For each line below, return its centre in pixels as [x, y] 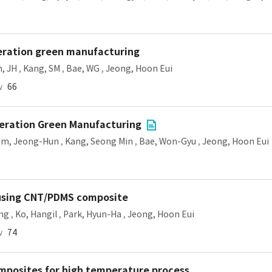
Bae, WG [83, 69]
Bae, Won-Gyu [168, 141]
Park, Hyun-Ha [92, 214]
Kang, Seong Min [99, 141]
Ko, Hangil [36, 214]
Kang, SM [42, 69]
